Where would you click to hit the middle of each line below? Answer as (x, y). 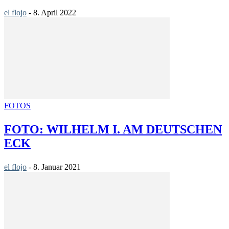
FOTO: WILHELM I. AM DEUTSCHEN (113, 130)
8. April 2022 (55, 13)
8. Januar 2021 (57, 167)
